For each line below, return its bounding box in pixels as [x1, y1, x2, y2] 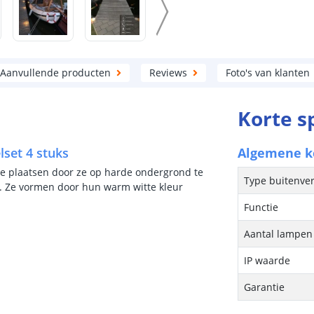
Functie [244, 200, 279, 214]
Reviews [149, 66, 187, 79]
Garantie [244, 280, 285, 294]
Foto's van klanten [225, 66, 310, 79]
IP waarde [244, 254, 291, 267]
